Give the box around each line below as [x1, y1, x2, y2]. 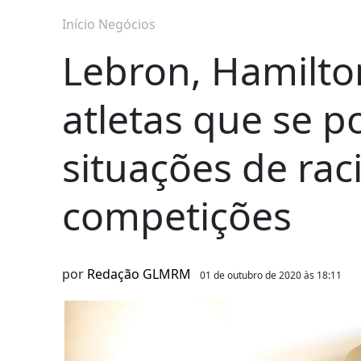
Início [62, 15, 95, 34]
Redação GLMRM [87, 265, 191, 284]
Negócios [98, 15, 156, 34]
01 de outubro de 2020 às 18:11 [200, 268, 342, 283]
